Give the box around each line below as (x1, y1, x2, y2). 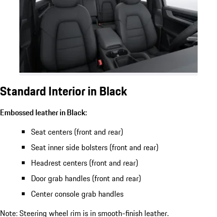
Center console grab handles (31, 188, 124, 200)
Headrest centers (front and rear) (31, 157, 138, 169)
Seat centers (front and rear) (31, 126, 123, 138)
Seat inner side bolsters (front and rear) (31, 141, 158, 154)
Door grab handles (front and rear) (31, 172, 141, 185)
